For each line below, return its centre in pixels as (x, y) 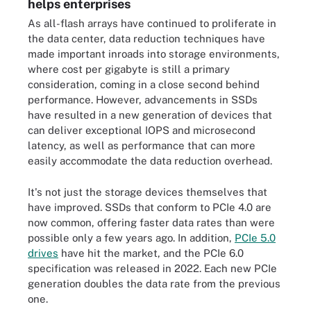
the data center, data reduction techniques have (146, 39)
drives (43, 253)
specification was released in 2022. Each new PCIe (152, 268)
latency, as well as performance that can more (142, 145)
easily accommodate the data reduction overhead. (150, 161)
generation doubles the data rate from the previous (154, 283)
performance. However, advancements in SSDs (143, 100)
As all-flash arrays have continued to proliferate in (152, 23)
